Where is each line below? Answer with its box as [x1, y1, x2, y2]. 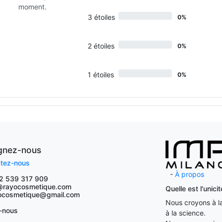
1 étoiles [87, 70, 114, 79]
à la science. [166, 209, 206, 217]
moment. [18, 2, 47, 11]
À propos [175, 170, 204, 178]
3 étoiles [87, 13, 115, 21]
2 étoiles [87, 42, 114, 50]
